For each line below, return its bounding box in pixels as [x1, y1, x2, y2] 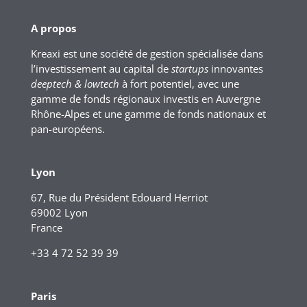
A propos [30, 21, 76, 35]
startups [171, 62, 208, 75]
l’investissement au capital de [30, 62, 171, 75]
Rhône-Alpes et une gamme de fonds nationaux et [30, 107, 266, 121]
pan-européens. [30, 122, 105, 136]
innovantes [208, 62, 263, 75]
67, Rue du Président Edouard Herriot [30, 191, 208, 205]
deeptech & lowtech [30, 77, 119, 90]
